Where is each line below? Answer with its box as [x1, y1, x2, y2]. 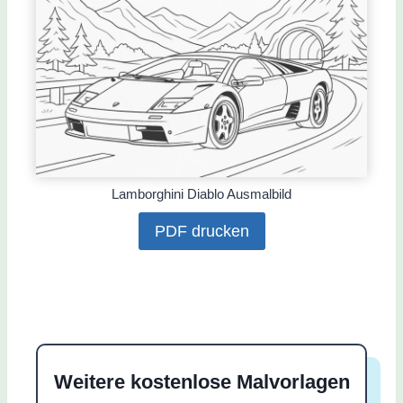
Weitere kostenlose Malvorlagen [53, 371, 350, 394]
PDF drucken [154, 222, 249, 241]
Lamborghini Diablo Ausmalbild [112, 186, 291, 202]
